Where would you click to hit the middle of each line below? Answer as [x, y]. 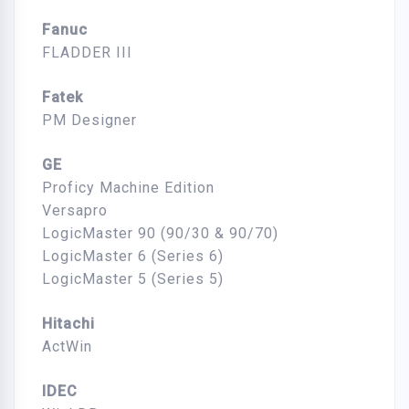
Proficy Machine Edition [128, 188]
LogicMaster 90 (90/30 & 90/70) [160, 234]
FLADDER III [87, 53]
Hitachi [68, 324]
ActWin [67, 347]
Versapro [75, 211]
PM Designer [89, 121]
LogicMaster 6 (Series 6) [133, 257]
